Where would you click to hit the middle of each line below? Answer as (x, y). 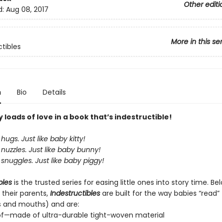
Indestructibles (76, 193)
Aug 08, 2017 (27, 10)
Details (54, 92)
